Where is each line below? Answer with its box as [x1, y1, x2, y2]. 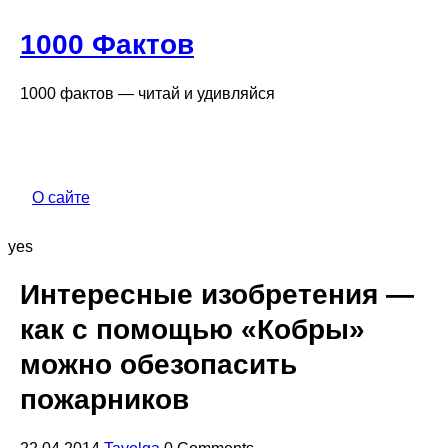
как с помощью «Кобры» [20, 314, 365, 346]
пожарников [20, 384, 189, 416]
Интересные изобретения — [20, 279, 414, 311]
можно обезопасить [20, 349, 297, 381]
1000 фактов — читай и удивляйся [20, 84, 275, 102]
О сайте [32, 189, 90, 206]
